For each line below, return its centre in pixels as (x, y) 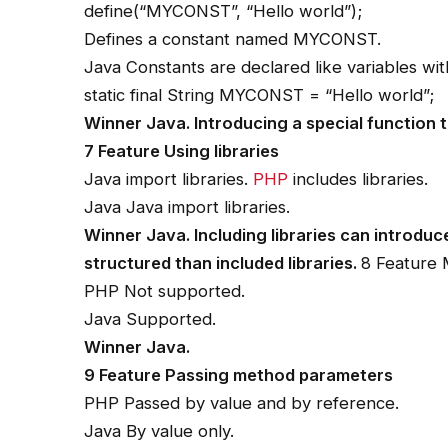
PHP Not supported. (165, 290)
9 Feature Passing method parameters (239, 374)
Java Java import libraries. (187, 206)
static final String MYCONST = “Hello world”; (259, 94)
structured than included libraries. (223, 262)
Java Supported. (150, 318)
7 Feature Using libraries (182, 150)
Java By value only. (159, 430)
